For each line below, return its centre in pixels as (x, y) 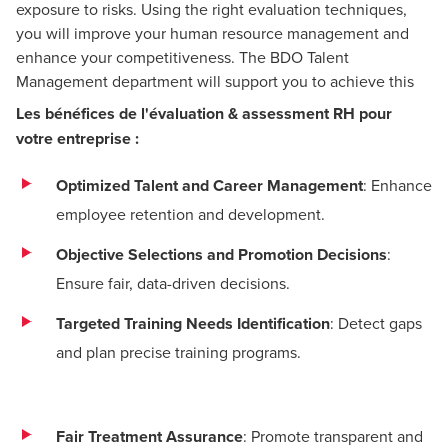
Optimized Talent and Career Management (209, 185)
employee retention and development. (190, 214)
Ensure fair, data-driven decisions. (173, 283)
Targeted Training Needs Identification (193, 323)
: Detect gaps (376, 323)
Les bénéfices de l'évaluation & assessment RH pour (204, 113)
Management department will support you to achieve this (215, 81)
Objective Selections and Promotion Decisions (221, 254)
